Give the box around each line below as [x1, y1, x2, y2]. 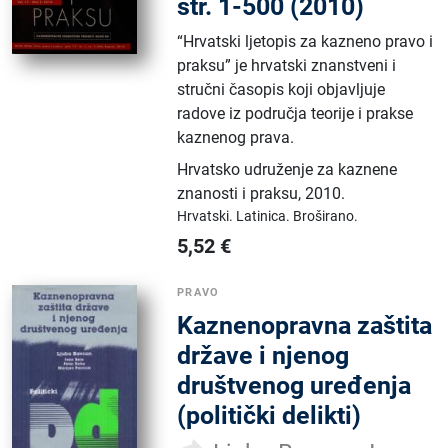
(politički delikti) [177, 400, 362, 430]
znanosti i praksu [177, 183, 299, 203]
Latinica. [236, 207, 294, 224]
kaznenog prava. [177, 127, 295, 147]
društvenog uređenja [177, 370, 412, 400]
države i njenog [177, 340, 350, 370]
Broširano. [293, 207, 359, 224]
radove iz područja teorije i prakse [177, 103, 414, 123]
